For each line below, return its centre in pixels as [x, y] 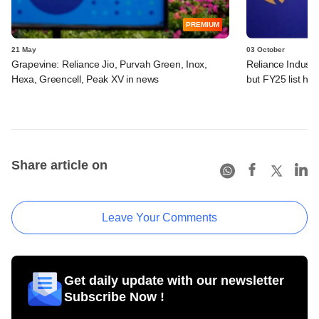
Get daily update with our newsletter [174, 280]
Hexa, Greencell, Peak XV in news [85, 79]
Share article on [59, 165]
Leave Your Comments [159, 217]
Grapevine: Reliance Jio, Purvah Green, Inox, [109, 64]
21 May [24, 49]
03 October [266, 49]
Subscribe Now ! [114, 297]
